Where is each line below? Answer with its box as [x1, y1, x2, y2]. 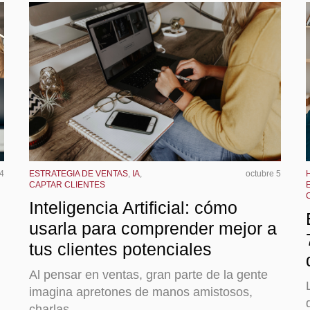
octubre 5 [246, 168, 281, 179]
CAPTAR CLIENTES [29, 179, 105, 190]
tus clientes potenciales [29, 239, 212, 259]
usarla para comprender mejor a [29, 218, 277, 238]
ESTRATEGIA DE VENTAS [29, 168, 128, 179]
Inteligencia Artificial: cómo [29, 197, 237, 217]
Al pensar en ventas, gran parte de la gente [29, 267, 268, 282]
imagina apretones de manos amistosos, [29, 284, 253, 299]
